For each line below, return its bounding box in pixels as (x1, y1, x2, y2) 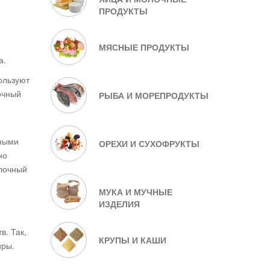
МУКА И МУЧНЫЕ (98, 186, 172, 198)
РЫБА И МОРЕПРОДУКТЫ (98, 89, 209, 101)
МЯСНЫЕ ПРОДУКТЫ (98, 41, 189, 53)
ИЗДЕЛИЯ (98, 198, 140, 210)
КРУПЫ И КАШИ (98, 234, 166, 246)
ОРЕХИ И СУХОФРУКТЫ (98, 137, 199, 149)
